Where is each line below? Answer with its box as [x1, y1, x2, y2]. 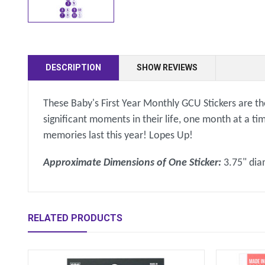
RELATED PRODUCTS [28, 212, 123, 224]
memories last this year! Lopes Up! [43, 130, 193, 141]
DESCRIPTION [46, 62, 102, 72]
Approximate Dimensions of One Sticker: [43, 157, 224, 169]
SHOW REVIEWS [137, 62, 198, 72]
